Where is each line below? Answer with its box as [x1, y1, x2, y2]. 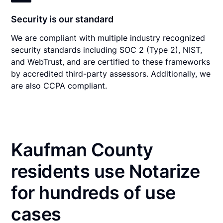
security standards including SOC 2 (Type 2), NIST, [11, 44, 203, 55]
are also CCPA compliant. [11, 80, 108, 91]
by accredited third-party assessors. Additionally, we [11, 68, 211, 79]
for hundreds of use [11, 181, 176, 204]
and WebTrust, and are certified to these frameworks [11, 56, 211, 67]
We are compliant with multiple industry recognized [11, 32, 206, 43]
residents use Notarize [11, 160, 200, 182]
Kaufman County [11, 138, 153, 161]
